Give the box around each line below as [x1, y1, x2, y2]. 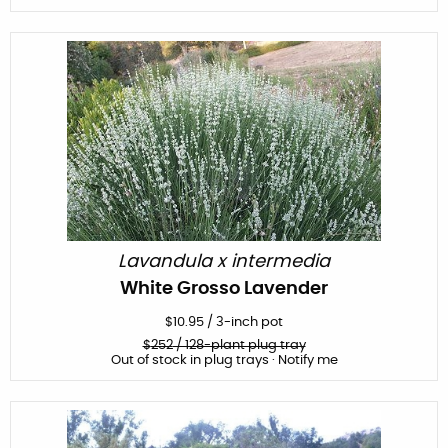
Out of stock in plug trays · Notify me [110, 353, 338, 367]
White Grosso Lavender [120, 279, 328, 298]
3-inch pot [216, 315, 283, 329]
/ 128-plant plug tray [172, 338, 306, 352]
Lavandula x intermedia [118, 252, 330, 271]
